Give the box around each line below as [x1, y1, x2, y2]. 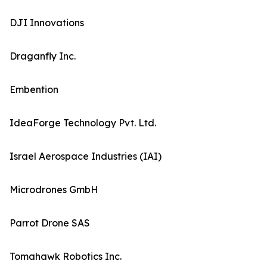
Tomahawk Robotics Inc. [10, 250, 122, 263]
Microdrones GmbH [10, 184, 98, 196]
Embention [10, 83, 58, 96]
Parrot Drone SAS [10, 217, 90, 229]
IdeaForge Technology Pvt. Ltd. [10, 117, 156, 129]
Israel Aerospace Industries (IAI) [10, 150, 162, 163]
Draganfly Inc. [10, 50, 76, 63]
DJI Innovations [10, 17, 84, 29]
